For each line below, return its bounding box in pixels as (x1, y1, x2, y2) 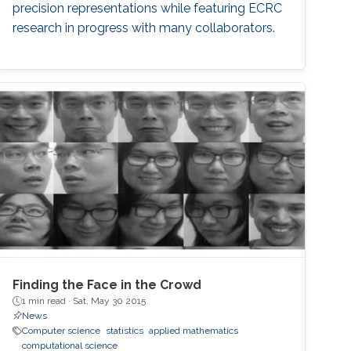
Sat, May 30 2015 (73, 295, 147, 307)
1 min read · (22, 295, 74, 307)
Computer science (22, 325, 101, 337)
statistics (106, 325, 144, 337)
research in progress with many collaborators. (13, 20, 276, 35)
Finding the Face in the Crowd (13, 277, 202, 293)
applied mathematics (149, 325, 239, 337)
